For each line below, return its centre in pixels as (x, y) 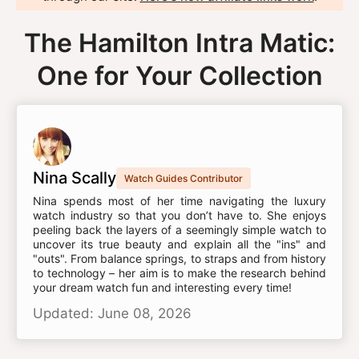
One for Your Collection (179, 76)
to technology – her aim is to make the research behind (179, 273)
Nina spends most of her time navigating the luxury (179, 201)
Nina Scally (75, 178)
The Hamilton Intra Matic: (179, 43)
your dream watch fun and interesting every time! (162, 287)
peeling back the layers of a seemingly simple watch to (179, 230)
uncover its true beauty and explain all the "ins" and (179, 244)
